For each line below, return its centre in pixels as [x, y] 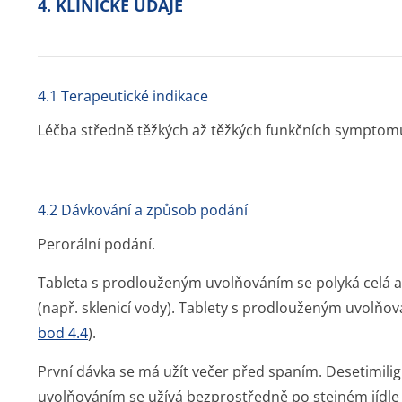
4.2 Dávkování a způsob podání [143, 210]
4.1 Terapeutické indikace [123, 96]
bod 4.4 [63, 333]
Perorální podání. [96, 244]
